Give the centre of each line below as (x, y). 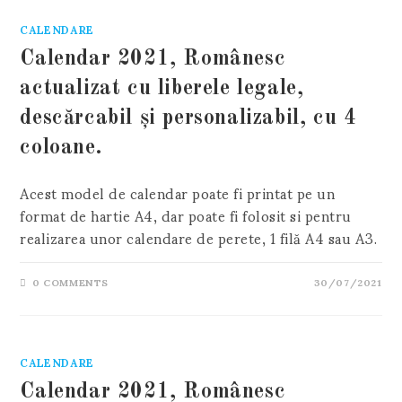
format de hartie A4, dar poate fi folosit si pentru (186, 215)
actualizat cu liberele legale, (162, 89)
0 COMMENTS (71, 282)
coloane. (61, 148)
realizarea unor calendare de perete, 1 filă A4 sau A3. (199, 237)
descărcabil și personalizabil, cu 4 (188, 118)
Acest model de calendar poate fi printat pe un (178, 192)
